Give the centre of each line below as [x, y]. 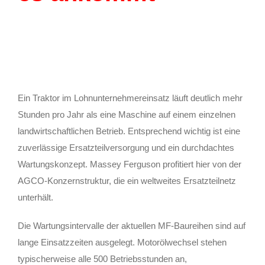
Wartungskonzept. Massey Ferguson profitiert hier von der [130, 164]
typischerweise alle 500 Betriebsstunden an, [102, 258]
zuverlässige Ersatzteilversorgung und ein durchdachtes [126, 147]
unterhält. [35, 197]
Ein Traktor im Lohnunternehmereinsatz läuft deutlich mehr [130, 98]
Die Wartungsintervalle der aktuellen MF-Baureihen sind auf [132, 225]
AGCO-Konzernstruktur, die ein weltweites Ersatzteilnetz [127, 180]
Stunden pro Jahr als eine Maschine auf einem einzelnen [127, 114]
